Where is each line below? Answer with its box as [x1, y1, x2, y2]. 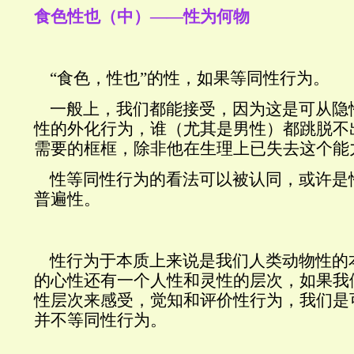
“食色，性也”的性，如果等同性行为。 [34, 69, 330, 88]
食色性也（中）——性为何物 [34, 7, 250, 26]
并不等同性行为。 [34, 311, 167, 330]
